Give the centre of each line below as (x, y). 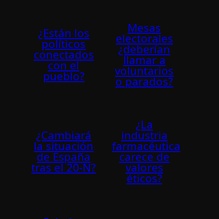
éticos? (144, 178)
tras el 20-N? (64, 168)
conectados (64, 54)
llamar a (144, 60)
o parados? (144, 81)
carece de (144, 157)
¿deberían (144, 49)
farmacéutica (146, 146)
